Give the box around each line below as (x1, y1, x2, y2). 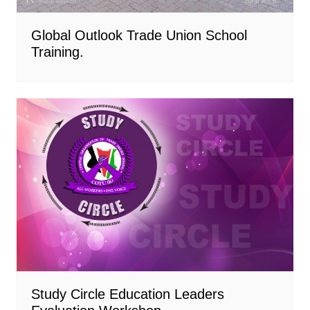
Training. (30, 44, 84, 60)
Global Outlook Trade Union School (30, 27, 247, 43)
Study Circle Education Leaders (30, 286, 224, 302)
